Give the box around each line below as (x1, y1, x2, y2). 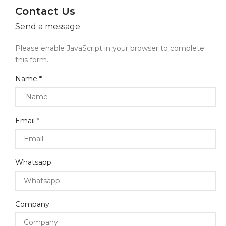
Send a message (15, 22, 80, 31)
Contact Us (15, 5, 75, 17)
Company (15, 200, 49, 209)
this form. (15, 55, 48, 64)
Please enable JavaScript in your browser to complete (15, 44, 204, 53)
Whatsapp (15, 158, 51, 167)
